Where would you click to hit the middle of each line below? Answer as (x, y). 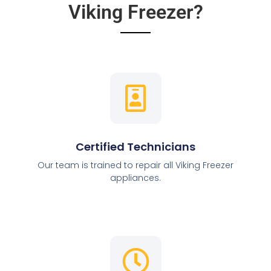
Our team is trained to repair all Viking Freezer (135, 165)
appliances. (135, 178)
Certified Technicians (135, 147)
